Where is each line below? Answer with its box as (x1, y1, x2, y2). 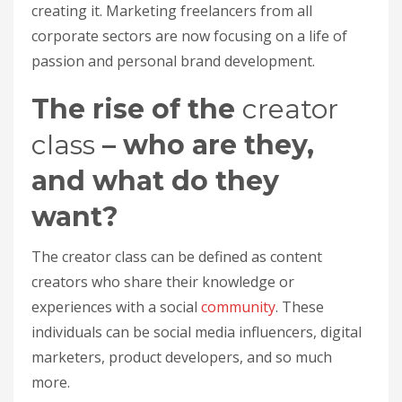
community (201, 297, 275, 317)
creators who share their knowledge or (31, 272, 294, 292)
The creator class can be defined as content (31, 247, 322, 267)
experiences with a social (31, 297, 201, 317)
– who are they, (95, 128, 314, 162)
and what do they (31, 164, 279, 197)
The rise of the (31, 92, 242, 126)
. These (275, 297, 324, 317)
